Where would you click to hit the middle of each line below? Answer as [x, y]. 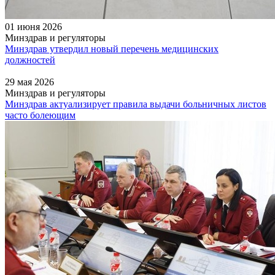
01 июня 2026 [33, 26]
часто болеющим [40, 115]
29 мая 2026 [29, 82]
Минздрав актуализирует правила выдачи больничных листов [136, 104]
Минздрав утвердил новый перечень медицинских [112, 48]
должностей [30, 60]
